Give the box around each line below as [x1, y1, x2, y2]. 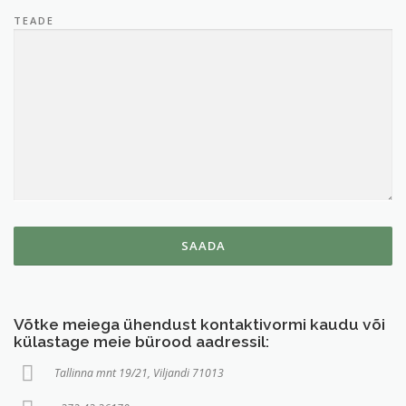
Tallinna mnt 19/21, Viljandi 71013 [54, 365, 224, 382]
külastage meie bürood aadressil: [14, 333, 269, 352]
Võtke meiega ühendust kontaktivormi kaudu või [14, 315, 385, 334]
